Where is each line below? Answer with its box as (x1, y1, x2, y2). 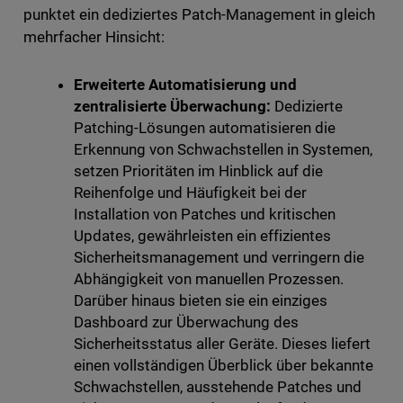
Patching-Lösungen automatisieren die (73, 119, 336, 138)
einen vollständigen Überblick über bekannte (73, 356, 374, 375)
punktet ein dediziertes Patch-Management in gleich (22, 5, 376, 24)
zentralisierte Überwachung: (73, 97, 271, 116)
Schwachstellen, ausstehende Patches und (73, 378, 363, 397)
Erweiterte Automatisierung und (73, 76, 297, 94)
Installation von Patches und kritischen (73, 205, 336, 224)
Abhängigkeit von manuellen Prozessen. (73, 270, 345, 289)
